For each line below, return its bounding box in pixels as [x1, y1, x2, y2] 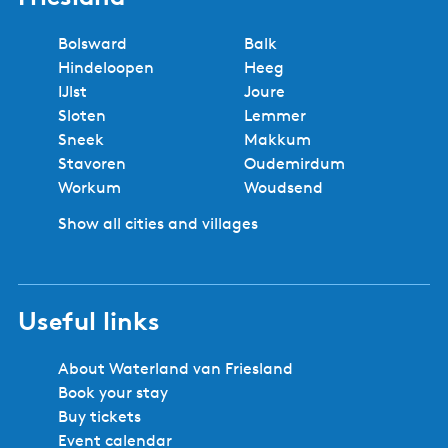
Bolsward [58, 34, 127, 54]
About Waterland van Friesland [58, 359, 293, 379]
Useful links [18, 305, 160, 337]
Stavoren [58, 154, 126, 174]
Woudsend [244, 178, 323, 198]
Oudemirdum [244, 154, 345, 174]
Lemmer [244, 106, 306, 126]
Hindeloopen [58, 58, 154, 78]
